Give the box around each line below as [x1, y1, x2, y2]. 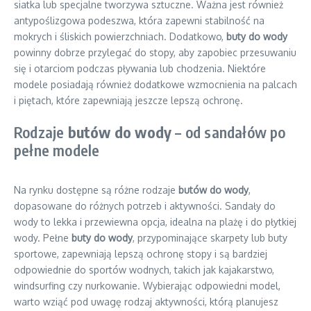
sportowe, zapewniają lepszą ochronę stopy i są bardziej [14, 248, 267, 260]
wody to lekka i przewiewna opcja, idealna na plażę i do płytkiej [14, 216, 296, 228]
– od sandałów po [171, 122, 286, 142]
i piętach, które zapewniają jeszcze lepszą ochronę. [14, 94, 243, 106]
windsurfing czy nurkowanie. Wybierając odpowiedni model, [14, 280, 280, 292]
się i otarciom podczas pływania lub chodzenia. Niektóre [14, 62, 266, 74]
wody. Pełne [14, 232, 72, 244]
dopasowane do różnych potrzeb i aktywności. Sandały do [14, 200, 276, 212]
